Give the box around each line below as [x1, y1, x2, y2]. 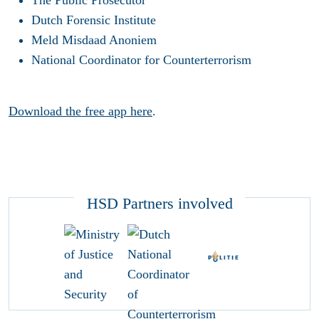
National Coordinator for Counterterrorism [31, 52, 251, 67]
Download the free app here [9, 103, 152, 118]
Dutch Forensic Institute [31, 12, 156, 27]
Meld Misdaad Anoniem [31, 32, 157, 47]
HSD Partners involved [86, 194, 233, 213]
